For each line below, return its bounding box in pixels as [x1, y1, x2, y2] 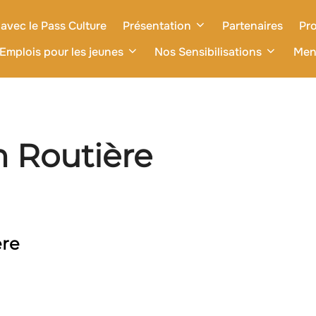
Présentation [122, 18, 191, 33]
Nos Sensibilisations [154, 44, 262, 59]
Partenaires [222, 18, 283, 33]
